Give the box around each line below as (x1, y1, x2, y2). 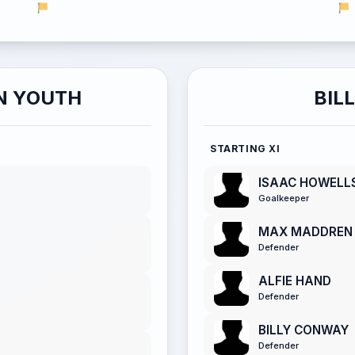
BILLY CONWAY (258, 323, 349, 338)
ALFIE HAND (258, 273, 331, 289)
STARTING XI (210, 143, 281, 155)
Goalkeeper (258, 193, 309, 204)
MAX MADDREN (258, 224, 353, 240)
